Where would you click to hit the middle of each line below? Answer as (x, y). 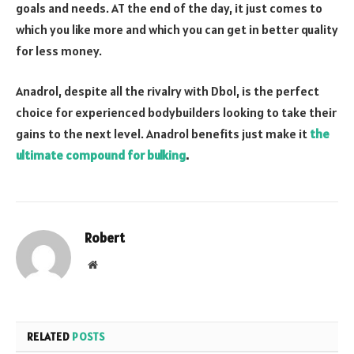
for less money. (59, 50)
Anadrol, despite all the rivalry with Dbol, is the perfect (168, 91)
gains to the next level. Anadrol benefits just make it (163, 134)
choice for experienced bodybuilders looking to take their (176, 113)
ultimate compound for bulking (101, 155)
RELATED (50, 337)
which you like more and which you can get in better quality (177, 29)
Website (114, 264)
